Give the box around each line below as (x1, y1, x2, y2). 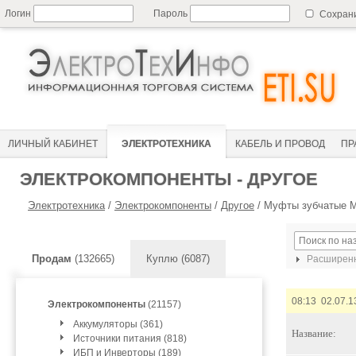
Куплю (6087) (146, 253, 210, 265)
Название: (292, 327, 336, 339)
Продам (32, 253, 72, 265)
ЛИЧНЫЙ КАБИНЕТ (8, 138, 98, 149)
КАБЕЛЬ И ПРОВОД (235, 138, 325, 149)
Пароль (153, 8, 190, 19)
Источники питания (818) (73, 333, 187, 344)
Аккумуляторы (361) (73, 319, 163, 330)
